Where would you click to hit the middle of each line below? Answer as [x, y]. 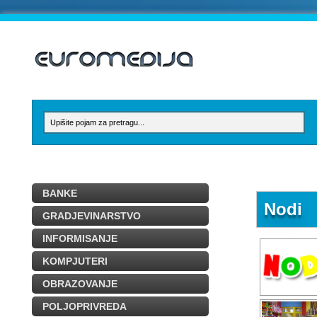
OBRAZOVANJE [80, 284]
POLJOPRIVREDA [85, 306]
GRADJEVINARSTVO [92, 216]
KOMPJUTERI [75, 261]
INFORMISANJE [80, 238]
